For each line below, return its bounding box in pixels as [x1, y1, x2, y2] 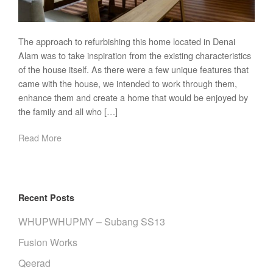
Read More [18, 131, 62, 144]
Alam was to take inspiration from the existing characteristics [18, 49, 251, 62]
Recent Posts [18, 191, 74, 204]
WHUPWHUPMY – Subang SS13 [18, 214, 165, 229]
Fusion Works [18, 235, 77, 250]
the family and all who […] [18, 105, 118, 118]
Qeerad [18, 256, 51, 271]
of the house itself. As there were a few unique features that [18, 63, 249, 76]
